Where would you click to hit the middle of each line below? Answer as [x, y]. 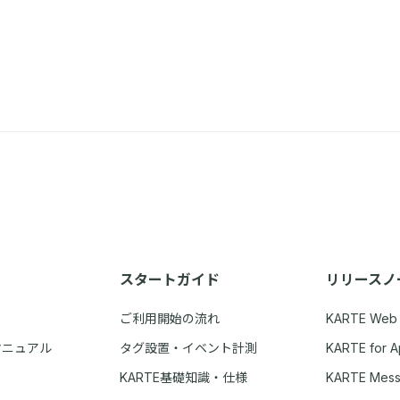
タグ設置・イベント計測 [189, 347]
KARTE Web [361, 318]
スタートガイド [170, 279]
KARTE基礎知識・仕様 [184, 377]
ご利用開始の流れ [170, 318]
